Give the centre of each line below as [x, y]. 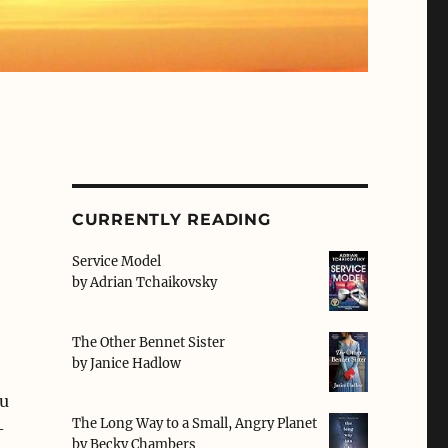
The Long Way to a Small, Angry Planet [194, 424]
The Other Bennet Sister [148, 343]
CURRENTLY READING [171, 220]
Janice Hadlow [135, 364]
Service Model [116, 262]
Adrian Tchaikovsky [153, 283]
